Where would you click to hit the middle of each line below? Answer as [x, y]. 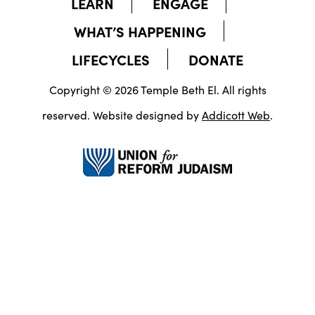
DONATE [216, 59]
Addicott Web [236, 115]
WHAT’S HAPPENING [140, 31]
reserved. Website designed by [122, 115]
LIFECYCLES [111, 59]
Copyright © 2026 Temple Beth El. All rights [157, 90]
